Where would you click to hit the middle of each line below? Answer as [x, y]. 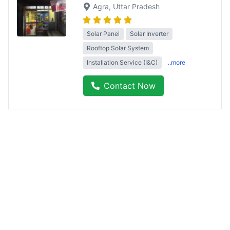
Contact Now [130, 85]
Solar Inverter [149, 33]
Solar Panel [103, 33]
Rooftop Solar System [118, 48]
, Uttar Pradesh [134, 7]
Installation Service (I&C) [122, 62]
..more [177, 62]
